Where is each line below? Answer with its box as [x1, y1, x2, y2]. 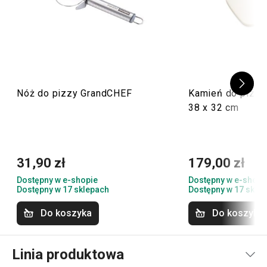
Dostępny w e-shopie [17, 175, 98, 185]
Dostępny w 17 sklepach [17, 185, 109, 194]
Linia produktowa [12, 246, 124, 263]
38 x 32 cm [188, 102, 239, 113]
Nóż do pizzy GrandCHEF [17, 88, 132, 99]
